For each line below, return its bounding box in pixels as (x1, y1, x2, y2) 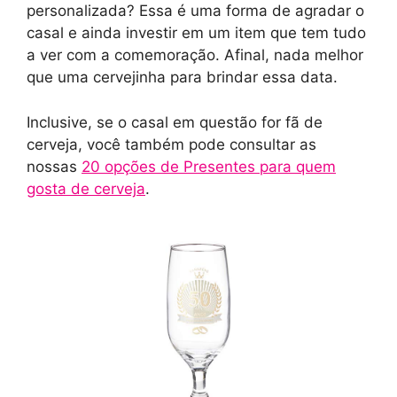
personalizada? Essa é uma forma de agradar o (27, 2, 364, 20)
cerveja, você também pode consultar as (27, 135, 316, 153)
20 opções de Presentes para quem (82, 157, 336, 175)
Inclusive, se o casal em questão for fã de (27, 113, 323, 131)
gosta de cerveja (27, 179, 145, 198)
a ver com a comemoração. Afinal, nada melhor (27, 46, 363, 65)
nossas (27, 157, 82, 175)
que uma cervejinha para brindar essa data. (27, 68, 338, 87)
